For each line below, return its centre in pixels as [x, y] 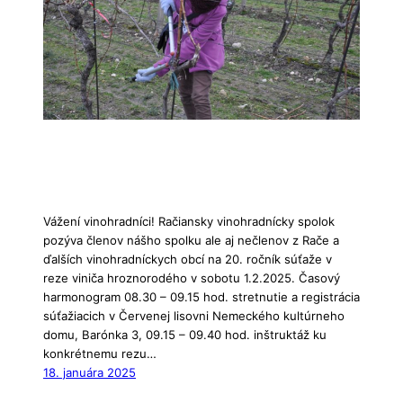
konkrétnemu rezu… [100, 354]
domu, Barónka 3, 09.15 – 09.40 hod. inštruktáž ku [185, 335]
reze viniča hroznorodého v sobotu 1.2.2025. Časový [192, 278]
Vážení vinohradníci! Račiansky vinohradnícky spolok [189, 222]
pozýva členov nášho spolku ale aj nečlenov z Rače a [191, 241]
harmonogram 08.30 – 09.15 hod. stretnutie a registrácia [201, 297]
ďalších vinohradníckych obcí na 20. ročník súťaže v [188, 260]
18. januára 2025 [90, 373]
